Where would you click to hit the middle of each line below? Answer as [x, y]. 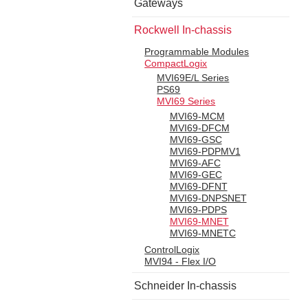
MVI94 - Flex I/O [180, 261]
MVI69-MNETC [202, 233]
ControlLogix [172, 249]
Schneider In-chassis [185, 285]
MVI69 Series [186, 101]
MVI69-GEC [196, 174]
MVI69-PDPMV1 [205, 151]
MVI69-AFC [195, 163]
